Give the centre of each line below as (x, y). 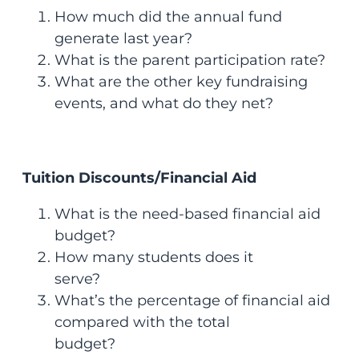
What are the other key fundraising (181, 81)
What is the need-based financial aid (187, 214)
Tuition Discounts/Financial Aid (139, 177)
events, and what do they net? (165, 103)
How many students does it (153, 257)
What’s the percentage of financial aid (192, 300)
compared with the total (142, 322)
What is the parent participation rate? (194, 60)
